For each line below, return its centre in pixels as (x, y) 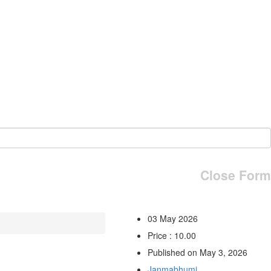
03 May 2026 (172, 218)
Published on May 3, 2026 (197, 252)
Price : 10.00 (171, 235)
